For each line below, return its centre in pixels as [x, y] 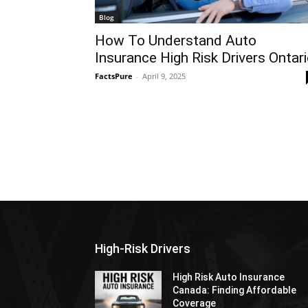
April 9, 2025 [164, 76]
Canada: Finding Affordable [235, 290]
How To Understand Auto [176, 41]
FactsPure [114, 76]
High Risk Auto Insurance [229, 277]
